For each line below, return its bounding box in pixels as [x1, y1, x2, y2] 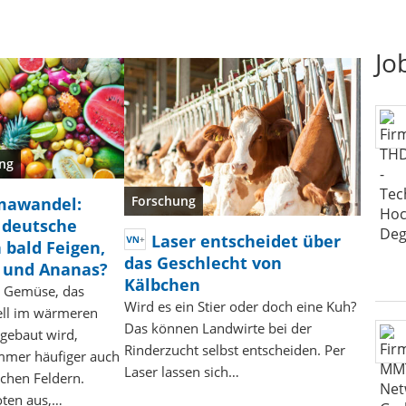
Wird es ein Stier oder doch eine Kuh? [123, 297, 356, 316]
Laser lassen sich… [123, 362, 239, 382]
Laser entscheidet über [150, 230, 341, 253]
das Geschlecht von [123, 252, 282, 275]
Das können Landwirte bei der [123, 319, 312, 338]
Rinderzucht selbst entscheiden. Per [123, 341, 345, 360]
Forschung [130, 192, 196, 210]
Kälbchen [123, 274, 200, 296]
